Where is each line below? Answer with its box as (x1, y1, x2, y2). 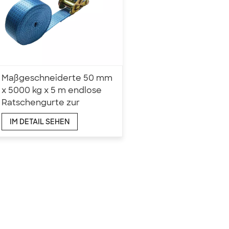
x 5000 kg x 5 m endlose (2, 85, 102, 96)
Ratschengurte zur (2, 97, 80, 108)
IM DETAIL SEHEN (10, 117, 70, 127)
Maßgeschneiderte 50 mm (2, 73, 112, 84)
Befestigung (2, 109, 52, 121)
